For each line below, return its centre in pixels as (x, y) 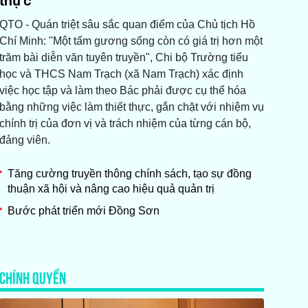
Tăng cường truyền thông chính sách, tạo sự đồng (129, 174)
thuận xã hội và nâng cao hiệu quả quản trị (111, 189)
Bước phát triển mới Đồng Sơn (83, 211)
